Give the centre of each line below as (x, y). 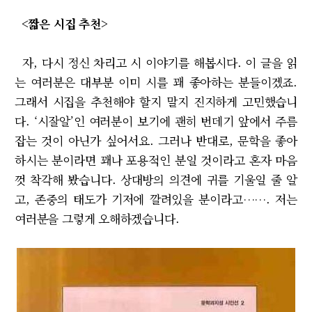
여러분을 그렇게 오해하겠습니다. (99, 219)
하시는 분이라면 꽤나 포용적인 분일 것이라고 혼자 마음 (156, 160)
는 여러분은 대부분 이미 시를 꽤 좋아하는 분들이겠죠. (156, 82)
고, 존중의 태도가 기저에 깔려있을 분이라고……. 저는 (156, 199)
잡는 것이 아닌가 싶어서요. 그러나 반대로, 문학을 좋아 (156, 141)
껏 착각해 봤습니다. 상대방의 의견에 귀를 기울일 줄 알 (156, 180)
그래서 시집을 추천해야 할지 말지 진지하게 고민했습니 (156, 102)
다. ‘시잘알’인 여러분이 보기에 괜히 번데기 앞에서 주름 (156, 121)
